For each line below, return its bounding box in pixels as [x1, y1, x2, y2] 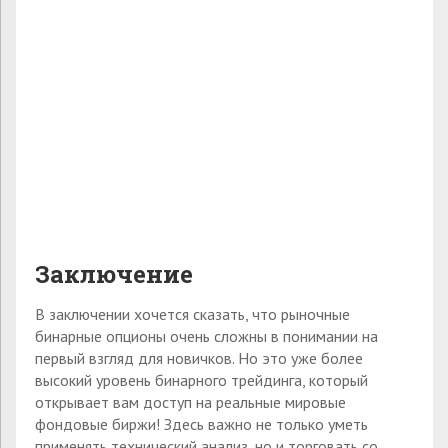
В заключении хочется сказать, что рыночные [35, 304, 350, 325]
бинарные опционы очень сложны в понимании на [35, 326, 378, 347]
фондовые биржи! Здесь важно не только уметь [35, 414, 368, 435]
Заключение [35, 258, 193, 291]
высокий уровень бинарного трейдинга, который [35, 370, 368, 391]
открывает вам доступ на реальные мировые [35, 392, 346, 413]
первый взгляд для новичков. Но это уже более [35, 348, 363, 369]
